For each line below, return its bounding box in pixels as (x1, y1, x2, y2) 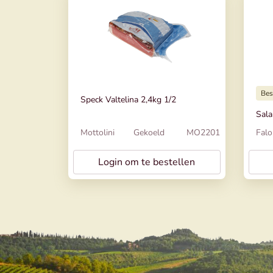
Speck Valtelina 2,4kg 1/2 (80, 94, 176, 105)
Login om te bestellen (98, 155, 196, 169)
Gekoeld (133, 127, 165, 139)
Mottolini (80, 127, 115, 139)
